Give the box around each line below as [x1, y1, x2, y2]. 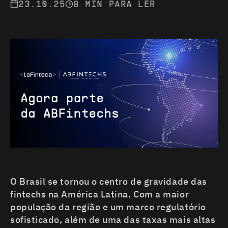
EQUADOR [37, 87, 78, 98]
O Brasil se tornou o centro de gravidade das [10, 176, 207, 188]
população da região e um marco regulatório [10, 201, 206, 213]
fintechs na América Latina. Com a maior [10, 188, 189, 201]
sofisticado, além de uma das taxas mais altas [10, 214, 216, 226]
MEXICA [37, 5, 72, 16]
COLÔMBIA [37, 66, 84, 77]
